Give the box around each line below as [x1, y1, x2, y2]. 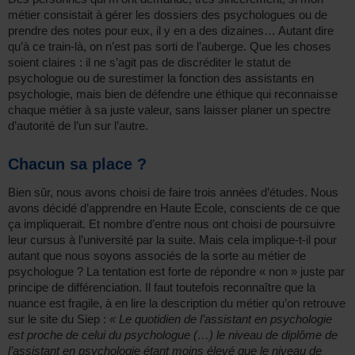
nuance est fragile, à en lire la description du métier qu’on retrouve [8, 296, 345, 310]
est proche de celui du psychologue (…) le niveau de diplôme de [8, 327, 338, 342]
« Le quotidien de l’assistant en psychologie [109, 311, 332, 326]
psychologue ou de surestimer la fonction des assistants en [8, 71, 314, 85]
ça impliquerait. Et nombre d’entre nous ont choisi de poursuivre [8, 216, 335, 231]
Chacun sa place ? [8, 155, 147, 173]
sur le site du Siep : [8, 311, 109, 326]
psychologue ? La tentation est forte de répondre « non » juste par [8, 264, 345, 278]
